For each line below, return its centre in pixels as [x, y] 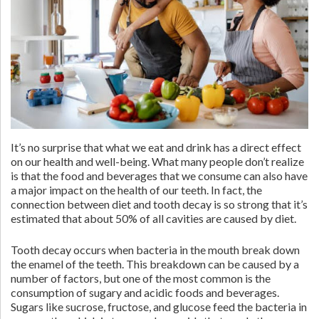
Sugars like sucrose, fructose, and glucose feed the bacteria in [159, 307]
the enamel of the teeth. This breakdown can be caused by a [155, 264]
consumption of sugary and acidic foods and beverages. [145, 293]
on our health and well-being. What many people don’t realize [157, 162]
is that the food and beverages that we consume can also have [159, 176]
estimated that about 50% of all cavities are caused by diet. [155, 219]
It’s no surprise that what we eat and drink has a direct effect [156, 147]
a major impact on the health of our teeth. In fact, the [136, 190]
